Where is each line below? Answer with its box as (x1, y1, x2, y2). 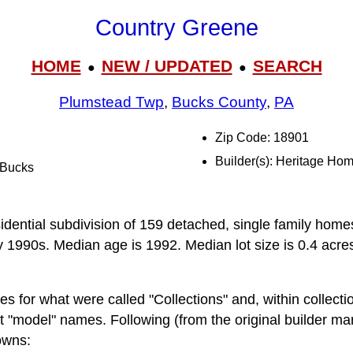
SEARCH (252, 56, 322, 75)
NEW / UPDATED (101, 56, 232, 75)
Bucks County (172, 94, 266, 111)
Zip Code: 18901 (215, 131, 309, 144)
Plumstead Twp (59, 94, 164, 111)
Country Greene (95, 15, 258, 41)
